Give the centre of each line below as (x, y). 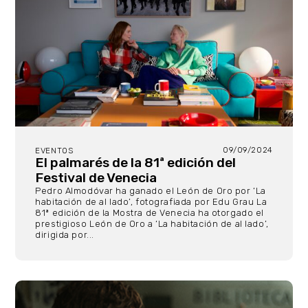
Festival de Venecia (96, 178)
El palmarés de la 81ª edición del (136, 163)
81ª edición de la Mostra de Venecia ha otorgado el (150, 213)
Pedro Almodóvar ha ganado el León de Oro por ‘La (151, 191)
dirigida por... (65, 235)
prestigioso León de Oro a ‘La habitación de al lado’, (152, 224)
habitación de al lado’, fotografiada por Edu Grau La (151, 202)
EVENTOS (54, 151)
